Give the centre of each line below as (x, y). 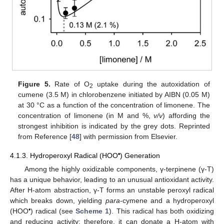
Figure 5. (34, 84)
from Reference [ (45, 137)
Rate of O (70, 84)
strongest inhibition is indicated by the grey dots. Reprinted (114, 126)
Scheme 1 (92, 211)
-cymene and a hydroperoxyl (167, 201)
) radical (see (53, 211)
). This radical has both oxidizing (162, 211)
